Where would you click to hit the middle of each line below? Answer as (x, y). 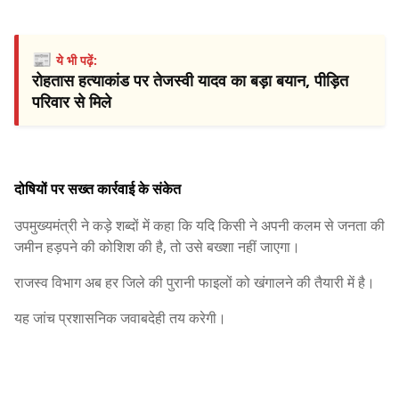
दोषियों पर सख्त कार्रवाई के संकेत (98, 188)
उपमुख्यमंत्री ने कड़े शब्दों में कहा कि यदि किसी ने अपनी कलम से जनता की (199, 225)
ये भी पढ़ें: (77, 60)
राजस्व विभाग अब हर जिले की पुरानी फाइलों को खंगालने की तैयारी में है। (195, 282)
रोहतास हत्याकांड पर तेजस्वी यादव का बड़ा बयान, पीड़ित (190, 80)
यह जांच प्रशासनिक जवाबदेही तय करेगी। (120, 318)
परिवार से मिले (72, 101)
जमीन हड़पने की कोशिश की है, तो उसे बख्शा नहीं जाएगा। (157, 246)
